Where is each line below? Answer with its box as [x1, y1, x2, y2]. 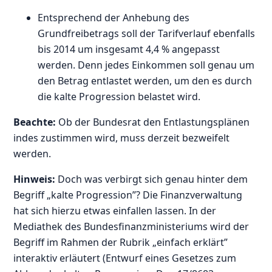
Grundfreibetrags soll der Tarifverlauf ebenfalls [38, 26, 256, 40]
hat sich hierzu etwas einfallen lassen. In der [13, 203, 217, 217]
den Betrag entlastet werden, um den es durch [38, 73, 253, 87]
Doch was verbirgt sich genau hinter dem [55, 172, 248, 186]
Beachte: [13, 115, 59, 129]
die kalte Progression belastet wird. [38, 89, 201, 103]
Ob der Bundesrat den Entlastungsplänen [58, 115, 250, 129]
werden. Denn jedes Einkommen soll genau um [38, 58, 255, 72]
